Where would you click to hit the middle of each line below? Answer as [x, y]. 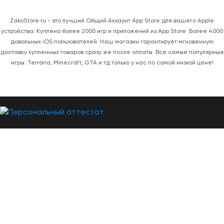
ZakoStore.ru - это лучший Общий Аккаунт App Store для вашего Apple [112, 21]
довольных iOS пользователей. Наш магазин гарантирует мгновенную [112, 42]
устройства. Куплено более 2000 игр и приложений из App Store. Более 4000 [112, 31]
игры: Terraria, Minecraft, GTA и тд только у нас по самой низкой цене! [112, 63]
